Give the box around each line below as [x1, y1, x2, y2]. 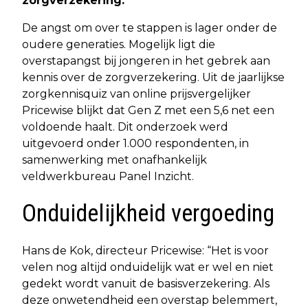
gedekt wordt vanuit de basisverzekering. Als [22, 276, 269, 290]
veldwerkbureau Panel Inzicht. [22, 169, 194, 183]
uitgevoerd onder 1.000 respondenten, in [22, 136, 249, 150]
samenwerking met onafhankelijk [22, 153, 207, 166]
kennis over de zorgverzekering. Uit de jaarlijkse [22, 70, 285, 84]
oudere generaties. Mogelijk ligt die [22, 37, 215, 51]
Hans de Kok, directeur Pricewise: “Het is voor [22, 243, 269, 257]
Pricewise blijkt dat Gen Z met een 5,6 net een [22, 103, 274, 117]
